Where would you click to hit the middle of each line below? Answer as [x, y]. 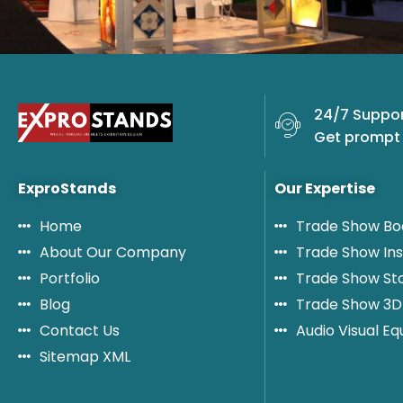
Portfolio [69, 278]
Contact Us [79, 330]
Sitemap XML [85, 356]
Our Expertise [325, 188]
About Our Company [112, 252]
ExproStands [67, 188]
